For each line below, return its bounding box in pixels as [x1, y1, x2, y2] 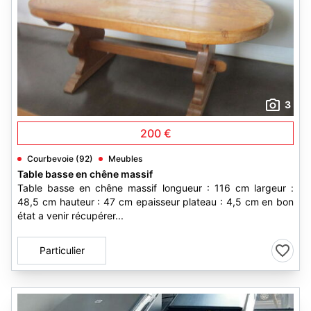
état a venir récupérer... [17, 210, 124, 221]
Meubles [108, 153, 142, 164]
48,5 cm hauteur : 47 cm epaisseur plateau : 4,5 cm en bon [17, 196, 294, 208]
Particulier [39, 244, 85, 256]
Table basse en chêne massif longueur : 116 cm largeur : [17, 182, 294, 194]
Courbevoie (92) [27, 153, 93, 164]
